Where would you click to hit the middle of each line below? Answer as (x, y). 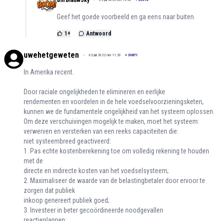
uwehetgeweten (51, 55)
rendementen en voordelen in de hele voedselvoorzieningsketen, (114, 102)
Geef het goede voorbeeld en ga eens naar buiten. (126, 17)
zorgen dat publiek (49, 191)
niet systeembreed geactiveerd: (67, 141)
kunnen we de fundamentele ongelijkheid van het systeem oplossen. (119, 112)
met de (33, 161)
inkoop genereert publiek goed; (67, 201)
